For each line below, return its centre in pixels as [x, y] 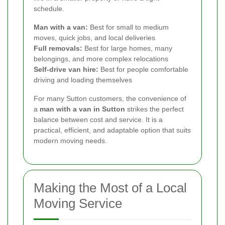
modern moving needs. [70, 141]
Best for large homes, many [127, 48]
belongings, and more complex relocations [101, 59]
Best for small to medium [128, 27]
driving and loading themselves [83, 80]
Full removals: [58, 48]
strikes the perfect [154, 109]
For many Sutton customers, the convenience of [110, 99]
